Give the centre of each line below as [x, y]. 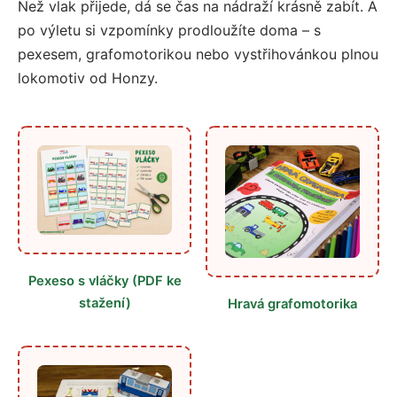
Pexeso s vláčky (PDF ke [105, 281]
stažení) [105, 304]
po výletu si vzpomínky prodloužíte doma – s [169, 30]
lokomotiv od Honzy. [88, 78]
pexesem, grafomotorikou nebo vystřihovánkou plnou [198, 54]
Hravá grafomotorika [292, 304]
